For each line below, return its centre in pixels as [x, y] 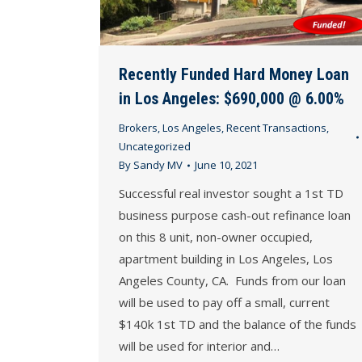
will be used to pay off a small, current [224, 303]
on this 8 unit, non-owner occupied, [216, 237]
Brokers [138, 128]
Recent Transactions [276, 128]
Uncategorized [155, 147]
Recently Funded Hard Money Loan [234, 75]
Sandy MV [158, 165]
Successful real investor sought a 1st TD [231, 194]
